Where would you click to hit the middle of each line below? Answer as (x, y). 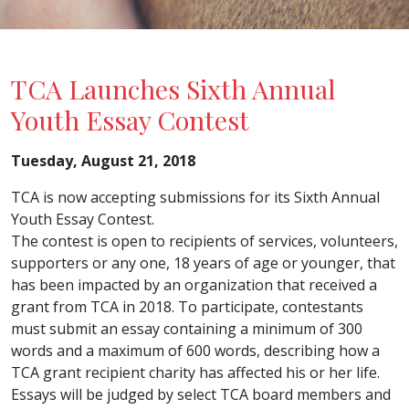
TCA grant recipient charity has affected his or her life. (195, 372)
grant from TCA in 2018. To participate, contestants (187, 307)
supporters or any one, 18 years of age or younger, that (203, 263)
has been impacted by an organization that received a (194, 285)
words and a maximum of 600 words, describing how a (195, 351)
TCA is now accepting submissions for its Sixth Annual (195, 197)
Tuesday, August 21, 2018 (103, 161)
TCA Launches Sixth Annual (173, 89)
